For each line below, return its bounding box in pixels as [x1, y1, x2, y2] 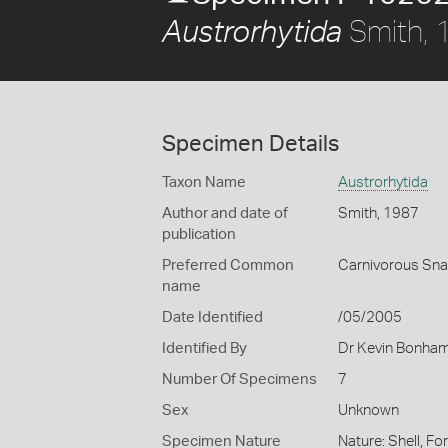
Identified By [162, 341, 247, 356]
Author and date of [162, 206, 288, 221]
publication [162, 227, 236, 242]
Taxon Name [162, 175, 246, 190]
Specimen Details [162, 133, 339, 155]
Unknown [337, 403, 399, 418]
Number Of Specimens [162, 372, 317, 387]
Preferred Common [162, 258, 294, 273]
